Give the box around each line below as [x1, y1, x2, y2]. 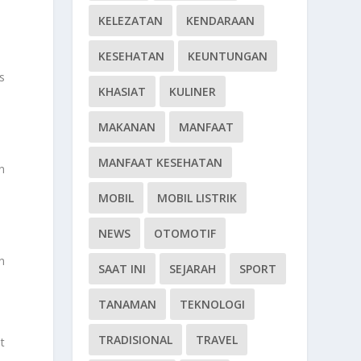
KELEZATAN [98, 12, 164, 28]
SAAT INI [98, 260, 147, 276]
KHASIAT [98, 83, 147, 99]
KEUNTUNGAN [188, 48, 268, 64]
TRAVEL [196, 331, 239, 347]
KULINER [169, 83, 217, 99]
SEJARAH [169, 260, 217, 276]
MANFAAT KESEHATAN [98, 154, 223, 170]
